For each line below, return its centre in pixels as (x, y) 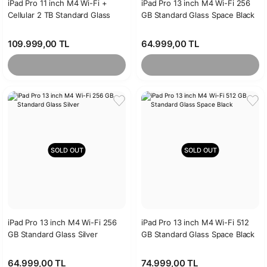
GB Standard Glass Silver (53, 234)
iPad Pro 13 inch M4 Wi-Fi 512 (195, 222)
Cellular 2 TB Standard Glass (59, 15)
